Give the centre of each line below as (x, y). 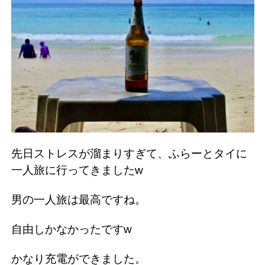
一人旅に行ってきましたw (77, 170)
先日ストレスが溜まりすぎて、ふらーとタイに (129, 154)
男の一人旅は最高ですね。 (79, 200)
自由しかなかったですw (72, 230)
